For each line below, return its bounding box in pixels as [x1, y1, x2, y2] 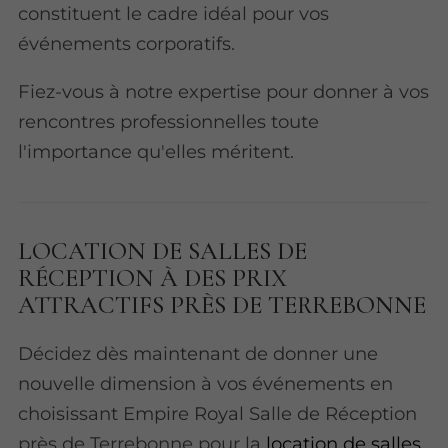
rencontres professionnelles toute [18, 110, 320, 134]
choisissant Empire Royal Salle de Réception [18, 402, 418, 426]
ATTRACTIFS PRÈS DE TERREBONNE [18, 289, 427, 320]
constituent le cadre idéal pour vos [18, 2, 330, 26]
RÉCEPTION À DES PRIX [18, 262, 288, 293]
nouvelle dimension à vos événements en [18, 372, 394, 396]
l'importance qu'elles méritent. [18, 140, 295, 164]
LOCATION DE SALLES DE [18, 235, 308, 266]
